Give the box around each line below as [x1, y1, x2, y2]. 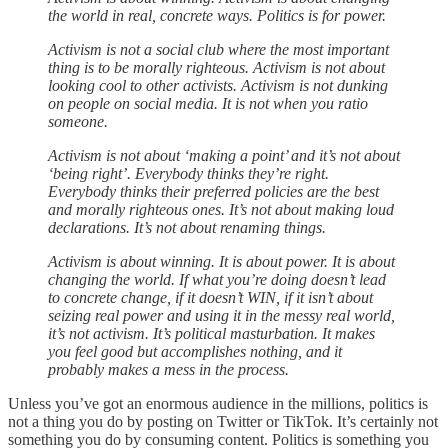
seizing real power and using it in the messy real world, [48, 306, 395, 324]
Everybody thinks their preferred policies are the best [48, 182, 379, 200]
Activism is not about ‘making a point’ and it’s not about [48, 146, 400, 164]
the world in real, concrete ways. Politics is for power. [48, 6, 386, 24]
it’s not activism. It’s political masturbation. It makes [48, 324, 375, 342]
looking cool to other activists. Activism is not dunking [48, 76, 388, 94]
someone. [48, 112, 108, 130]
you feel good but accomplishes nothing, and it [48, 342, 342, 360]
